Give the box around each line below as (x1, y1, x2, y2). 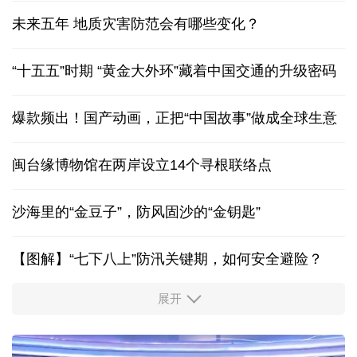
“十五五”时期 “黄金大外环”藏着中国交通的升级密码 (12, 63, 336, 80)
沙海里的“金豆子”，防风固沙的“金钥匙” (12, 204, 261, 221)
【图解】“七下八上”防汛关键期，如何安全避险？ (12, 251, 323, 268)
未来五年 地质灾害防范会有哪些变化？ (12, 16, 260, 33)
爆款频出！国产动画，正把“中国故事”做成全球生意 (12, 110, 337, 127)
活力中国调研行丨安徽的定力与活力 (12, 297, 241, 314)
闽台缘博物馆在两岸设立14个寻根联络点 (12, 157, 272, 174)
